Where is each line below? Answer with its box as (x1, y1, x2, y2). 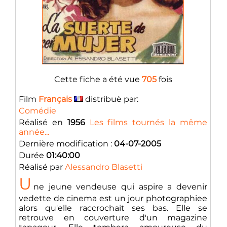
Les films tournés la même (89, 118, 208, 127)
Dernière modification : (19, 139, 114, 148)
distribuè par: (83, 94, 138, 104)
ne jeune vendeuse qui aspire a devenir (33, 182, 207, 192)
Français (39, 94, 72, 104)
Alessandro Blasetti (65, 162, 142, 172)
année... (19, 127, 49, 137)
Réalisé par (19, 162, 65, 172)
